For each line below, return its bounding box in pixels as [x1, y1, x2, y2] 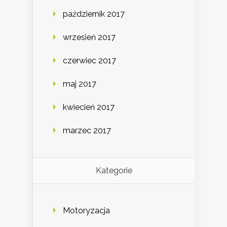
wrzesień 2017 [63, 32, 116, 43]
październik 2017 [63, 9, 125, 19]
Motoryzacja [63, 206, 110, 216]
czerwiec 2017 [63, 56, 116, 66]
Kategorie [95, 166, 132, 176]
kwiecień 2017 [63, 102, 115, 112]
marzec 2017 [63, 126, 111, 136]
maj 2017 [63, 79, 96, 89]
